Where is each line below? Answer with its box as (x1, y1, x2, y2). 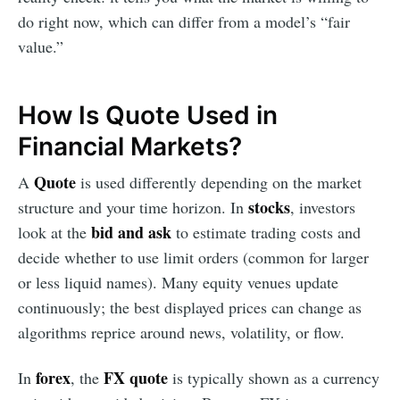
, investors (290, 196, 355, 219)
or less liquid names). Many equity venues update (18, 271, 338, 294)
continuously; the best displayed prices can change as (18, 296, 362, 319)
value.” (18, 36, 63, 58)
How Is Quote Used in (18, 99, 278, 130)
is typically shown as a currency (168, 367, 379, 389)
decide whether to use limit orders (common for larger (18, 246, 369, 269)
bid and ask (91, 221, 171, 245)
